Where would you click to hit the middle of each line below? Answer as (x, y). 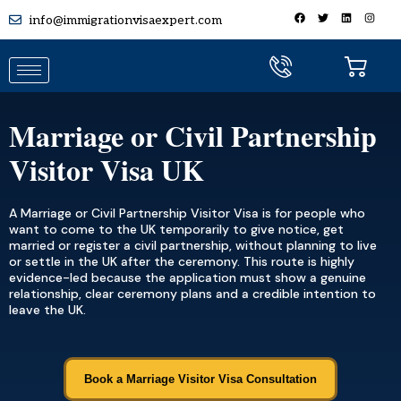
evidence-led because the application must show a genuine (188, 277)
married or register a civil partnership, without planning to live (193, 245)
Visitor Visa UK (107, 170)
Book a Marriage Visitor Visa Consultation (200, 379)
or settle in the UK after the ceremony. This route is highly (182, 261)
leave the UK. (47, 310)
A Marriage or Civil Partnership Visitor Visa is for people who (187, 213)
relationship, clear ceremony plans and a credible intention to (192, 294)
